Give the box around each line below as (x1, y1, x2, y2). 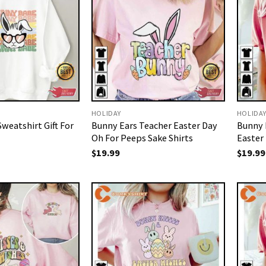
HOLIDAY (91, 108, 122, 118)
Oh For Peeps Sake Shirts (91, 131, 193, 144)
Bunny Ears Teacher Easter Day (91, 119, 217, 131)
